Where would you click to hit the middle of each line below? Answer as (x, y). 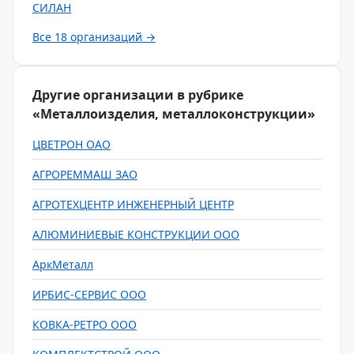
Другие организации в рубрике (138, 95)
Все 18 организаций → (94, 37)
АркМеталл (63, 264)
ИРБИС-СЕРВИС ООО (89, 294)
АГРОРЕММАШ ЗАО (85, 174)
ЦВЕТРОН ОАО (72, 144)
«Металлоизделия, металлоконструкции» (174, 114)
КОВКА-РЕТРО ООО (85, 324)
